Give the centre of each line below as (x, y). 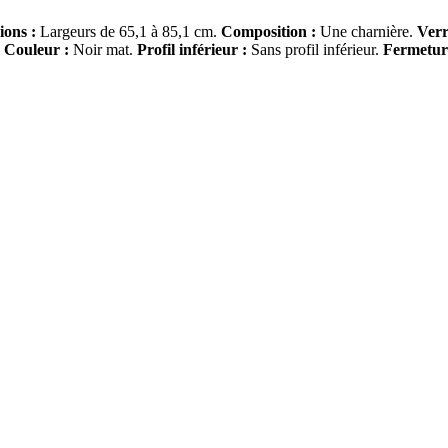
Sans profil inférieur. (315, 50)
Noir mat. (103, 50)
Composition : (268, 32)
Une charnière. (366, 32)
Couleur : (36, 50)
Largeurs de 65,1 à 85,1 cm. (128, 32)
